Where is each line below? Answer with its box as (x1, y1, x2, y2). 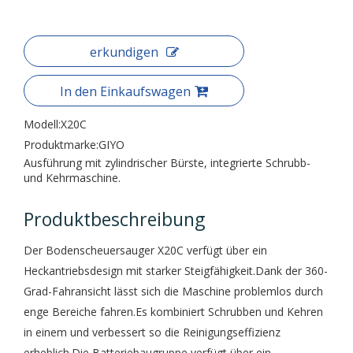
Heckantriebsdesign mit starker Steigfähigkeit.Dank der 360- (24, 263, 328, 278)
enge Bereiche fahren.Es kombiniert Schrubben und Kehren (24, 304, 323, 319)
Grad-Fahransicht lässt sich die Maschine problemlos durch (24, 284, 323, 299)
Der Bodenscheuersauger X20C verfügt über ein (24, 243, 267, 258)
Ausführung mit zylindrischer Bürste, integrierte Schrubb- (24, 155, 310, 170)
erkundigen (89, 43, 158, 61)
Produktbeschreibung (24, 206, 205, 232)
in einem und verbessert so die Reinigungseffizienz (24, 325, 281, 340)
